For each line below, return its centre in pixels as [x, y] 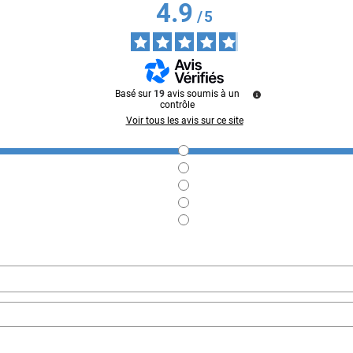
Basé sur [134, 94]
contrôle [177, 105]
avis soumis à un [203, 94]
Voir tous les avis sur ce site [184, 121]
